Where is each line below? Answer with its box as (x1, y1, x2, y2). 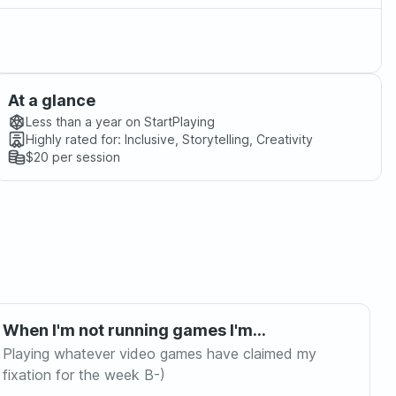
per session (49, 149, 120, 164)
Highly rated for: (26, 132, 121, 147)
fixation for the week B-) (2, 366, 165, 384)
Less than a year (26, 114, 122, 129)
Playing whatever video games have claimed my (2, 345, 316, 362)
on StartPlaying (122, 114, 215, 129)
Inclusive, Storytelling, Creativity (125, 132, 313, 147)
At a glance (8, 91, 95, 110)
